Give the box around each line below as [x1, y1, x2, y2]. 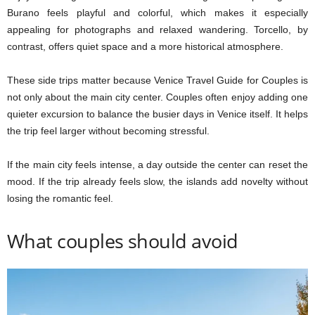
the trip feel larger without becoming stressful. [7, 125, 210, 136]
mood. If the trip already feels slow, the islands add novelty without [7, 176, 308, 187]
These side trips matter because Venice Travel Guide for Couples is [7, 75, 308, 86]
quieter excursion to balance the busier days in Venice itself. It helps [7, 108, 308, 120]
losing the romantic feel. [7, 193, 113, 204]
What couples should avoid [7, 228, 238, 254]
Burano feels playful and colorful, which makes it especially [7, 7, 308, 18]
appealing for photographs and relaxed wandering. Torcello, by [7, 24, 308, 35]
